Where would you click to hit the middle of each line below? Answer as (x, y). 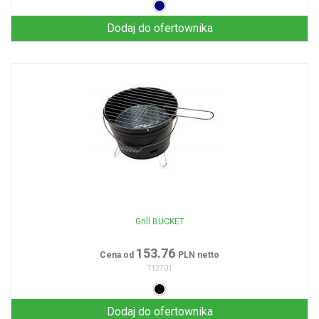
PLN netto (199, 255)
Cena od (118, 255)
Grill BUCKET (159, 221)
